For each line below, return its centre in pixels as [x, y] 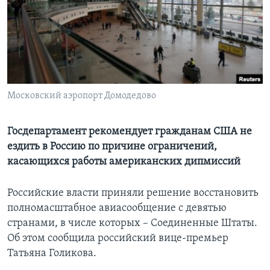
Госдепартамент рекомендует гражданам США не [130, 132]
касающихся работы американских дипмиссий [124, 162]
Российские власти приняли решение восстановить [133, 193]
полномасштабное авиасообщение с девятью [117, 209]
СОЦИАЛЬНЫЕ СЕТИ [46, 53]
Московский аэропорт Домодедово [82, 96]
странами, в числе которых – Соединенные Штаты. [132, 224]
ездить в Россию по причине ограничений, [112, 147]
